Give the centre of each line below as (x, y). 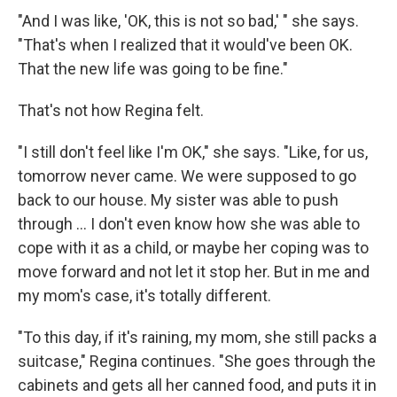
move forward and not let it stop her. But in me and (194, 272)
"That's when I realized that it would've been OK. (185, 45)
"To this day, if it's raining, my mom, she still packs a (197, 338)
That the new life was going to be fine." (153, 69)
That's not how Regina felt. (111, 111)
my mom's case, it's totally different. (144, 296)
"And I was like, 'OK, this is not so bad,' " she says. (188, 21)
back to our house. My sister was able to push (178, 200)
